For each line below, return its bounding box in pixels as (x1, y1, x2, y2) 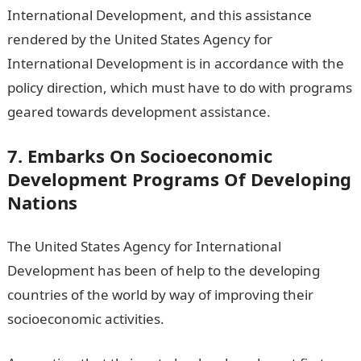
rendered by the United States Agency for (6, 29, 272, 48)
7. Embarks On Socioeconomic (6, 143, 272, 168)
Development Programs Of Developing (6, 166, 351, 191)
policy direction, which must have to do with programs (6, 77, 352, 97)
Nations (6, 189, 77, 214)
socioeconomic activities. (6, 309, 164, 328)
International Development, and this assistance (6, 5, 312, 24)
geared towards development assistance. (6, 102, 271, 121)
